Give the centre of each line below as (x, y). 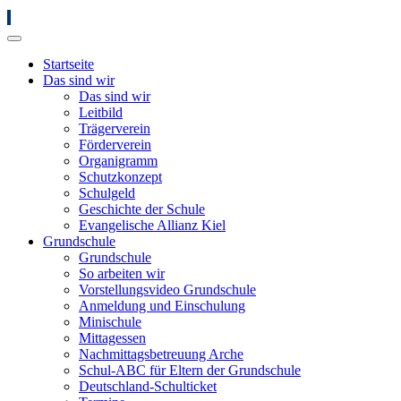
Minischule (110, 322)
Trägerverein (115, 128)
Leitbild (101, 112)
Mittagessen (112, 338)
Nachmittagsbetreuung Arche (161, 354)
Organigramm (118, 161)
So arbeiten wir (122, 273)
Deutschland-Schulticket (148, 386)
